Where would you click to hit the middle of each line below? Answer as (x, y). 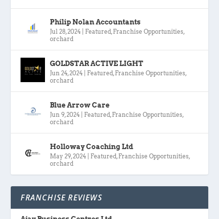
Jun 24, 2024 (66, 73)
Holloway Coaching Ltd (92, 147)
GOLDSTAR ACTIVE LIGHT (97, 64)
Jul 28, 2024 (66, 32)
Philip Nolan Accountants (96, 22)
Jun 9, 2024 (65, 115)
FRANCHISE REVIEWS (61, 198)
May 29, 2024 (68, 156)
